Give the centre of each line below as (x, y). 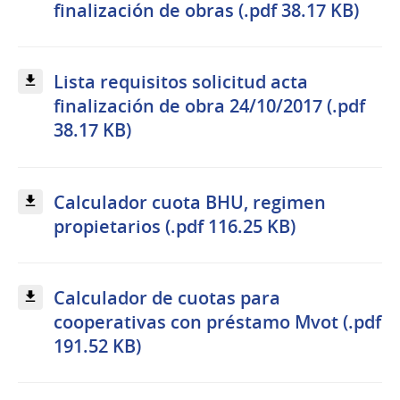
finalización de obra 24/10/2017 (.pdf (209, 106)
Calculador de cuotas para (167, 297)
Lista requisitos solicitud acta (181, 82)
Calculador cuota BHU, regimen (190, 202)
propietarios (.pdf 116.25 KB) (175, 226)
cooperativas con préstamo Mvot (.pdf (217, 321)
